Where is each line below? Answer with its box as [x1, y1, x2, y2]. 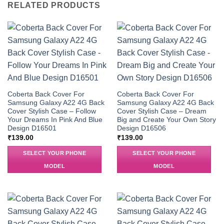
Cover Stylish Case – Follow [7, 107, 96, 115]
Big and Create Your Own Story [116, 116, 216, 124]
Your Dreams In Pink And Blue [7, 116, 102, 124]
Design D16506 [116, 124, 166, 132]
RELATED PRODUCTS [7, 1, 100, 9]
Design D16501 [7, 124, 56, 132]
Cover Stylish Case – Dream [116, 107, 206, 115]
